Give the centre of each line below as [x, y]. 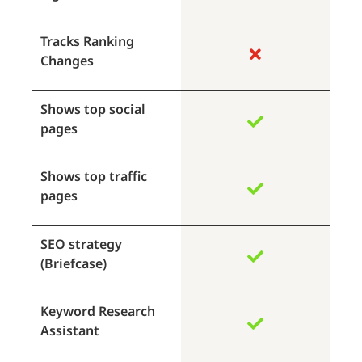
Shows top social [93, 109]
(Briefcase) [74, 263]
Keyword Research [98, 311]
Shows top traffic [94, 177]
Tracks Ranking [87, 42]
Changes [67, 61]
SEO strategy [81, 244]
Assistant [70, 331]
